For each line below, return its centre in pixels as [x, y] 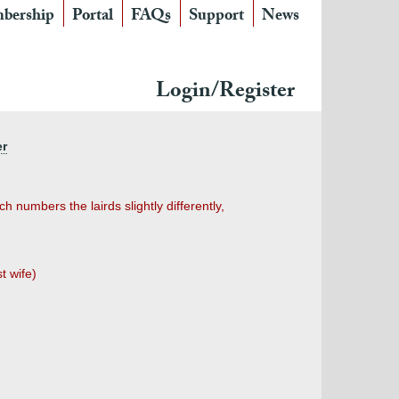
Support [216, 17]
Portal [93, 17]
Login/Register [225, 93]
